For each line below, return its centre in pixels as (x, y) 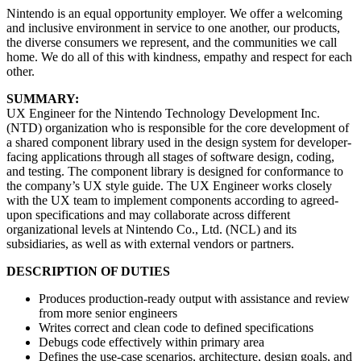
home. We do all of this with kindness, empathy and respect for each (179, 56)
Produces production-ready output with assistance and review (194, 298)
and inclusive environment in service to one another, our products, (173, 27)
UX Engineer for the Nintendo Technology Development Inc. (163, 113)
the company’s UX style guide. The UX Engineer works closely (169, 185)
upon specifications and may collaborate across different (148, 214)
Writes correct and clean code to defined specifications (176, 327)
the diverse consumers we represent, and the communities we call (172, 42)
